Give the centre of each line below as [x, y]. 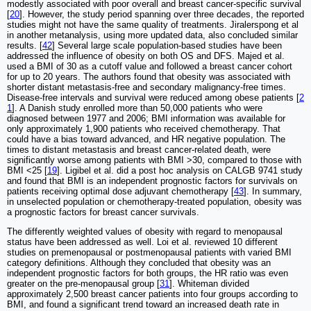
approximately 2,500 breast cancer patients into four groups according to [152, 294]
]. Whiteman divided [209, 284]
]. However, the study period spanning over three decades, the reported [162, 15]
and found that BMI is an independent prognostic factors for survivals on [152, 181]
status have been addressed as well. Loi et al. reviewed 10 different [142, 242]
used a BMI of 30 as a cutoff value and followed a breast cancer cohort [150, 67]
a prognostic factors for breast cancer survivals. [103, 212]
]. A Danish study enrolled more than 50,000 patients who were [137, 108]
